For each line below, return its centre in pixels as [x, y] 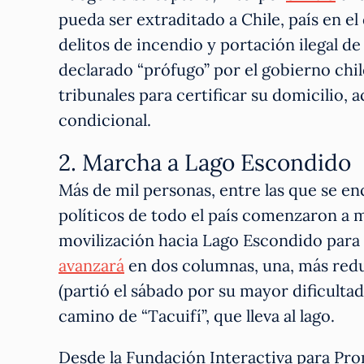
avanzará [91, 265]
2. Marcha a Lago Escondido [205, 162]
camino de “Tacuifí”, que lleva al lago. [197, 315]
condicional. [105, 119]
